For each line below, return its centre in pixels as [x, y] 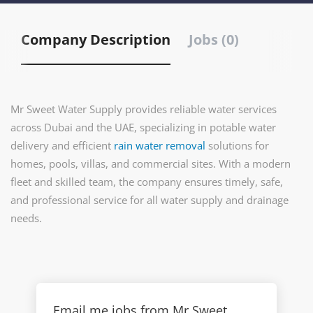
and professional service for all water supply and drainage [150, 200]
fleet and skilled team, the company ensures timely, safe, [147, 182]
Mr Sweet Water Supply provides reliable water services [144, 109]
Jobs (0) [214, 39]
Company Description [96, 39]
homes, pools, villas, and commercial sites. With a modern [151, 163]
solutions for [237, 145]
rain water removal [160, 145]
